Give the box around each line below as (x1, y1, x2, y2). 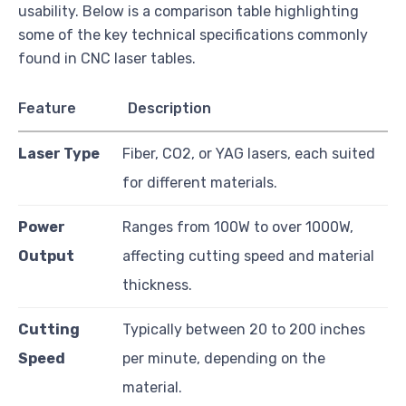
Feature (18, 99, 76, 117)
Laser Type (18, 144, 100, 162)
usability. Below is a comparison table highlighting (18, 2, 359, 20)
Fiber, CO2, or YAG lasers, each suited (122, 144, 375, 162)
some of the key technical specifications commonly (18, 25, 368, 43)
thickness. (122, 275, 192, 294)
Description (128, 99, 212, 117)
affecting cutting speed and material (122, 246, 374, 265)
